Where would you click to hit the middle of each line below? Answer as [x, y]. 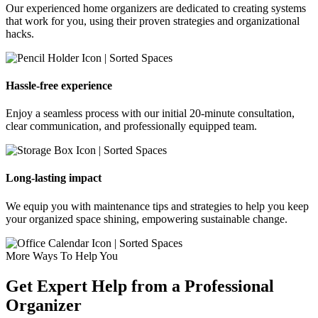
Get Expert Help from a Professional [140, 286]
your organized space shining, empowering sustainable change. [147, 219]
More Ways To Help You [62, 256]
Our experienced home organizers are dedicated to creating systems [156, 8]
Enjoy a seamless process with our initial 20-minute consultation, [150, 114]
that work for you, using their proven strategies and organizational [153, 21]
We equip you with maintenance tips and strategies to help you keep [157, 206]
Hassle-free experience [59, 85]
